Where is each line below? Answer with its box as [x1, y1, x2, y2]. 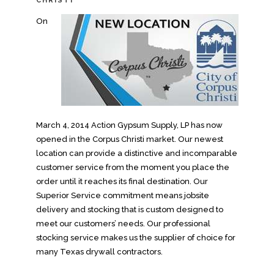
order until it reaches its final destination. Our [35, 177, 208, 187]
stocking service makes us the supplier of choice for [35, 233, 235, 243]
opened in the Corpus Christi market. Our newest [35, 135, 223, 144]
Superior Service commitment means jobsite [35, 191, 209, 201]
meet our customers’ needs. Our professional [35, 219, 210, 229]
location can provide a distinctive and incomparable [35, 149, 237, 158]
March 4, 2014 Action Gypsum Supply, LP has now [35, 120, 223, 130]
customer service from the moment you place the [35, 163, 229, 172]
